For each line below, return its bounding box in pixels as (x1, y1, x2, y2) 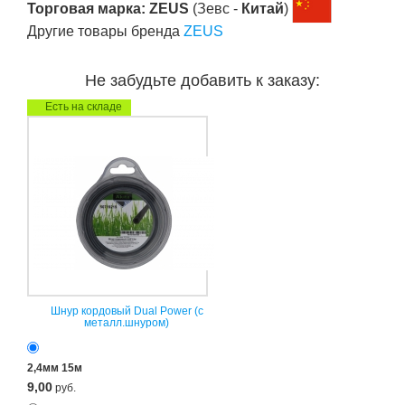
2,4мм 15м (27, 361, 82, 374)
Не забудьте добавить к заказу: (85, 71, 320, 89)
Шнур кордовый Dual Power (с (50, 304, 203, 317)
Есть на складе (45, 99, 122, 113)
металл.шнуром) (84, 316, 169, 329)
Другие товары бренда (27, 23, 184, 39)
